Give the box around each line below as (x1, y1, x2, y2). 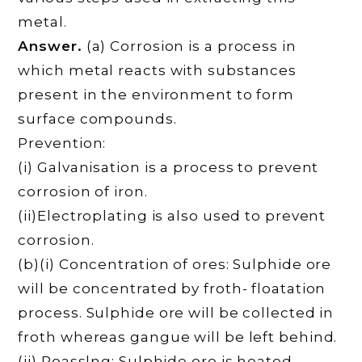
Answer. (18, 37, 82, 54)
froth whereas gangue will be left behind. (18, 328, 338, 345)
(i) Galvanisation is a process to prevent (18, 158, 319, 175)
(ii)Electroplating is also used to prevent (18, 207, 326, 224)
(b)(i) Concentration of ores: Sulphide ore (18, 255, 332, 272)
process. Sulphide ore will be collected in (18, 304, 335, 321)
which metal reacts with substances (18, 61, 297, 78)
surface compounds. (18, 110, 177, 127)
